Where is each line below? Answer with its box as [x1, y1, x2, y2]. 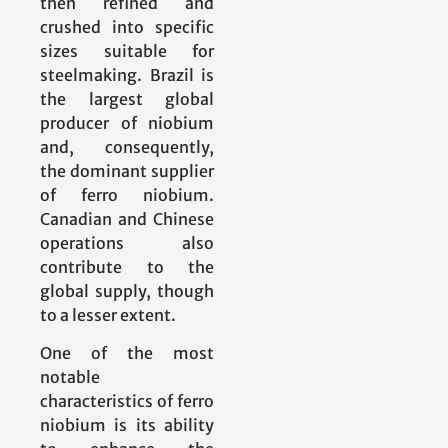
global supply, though [40, 280, 214, 301]
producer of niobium [40, 112, 214, 133]
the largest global [40, 88, 214, 109]
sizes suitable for [40, 40, 214, 61]
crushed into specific [40, 16, 214, 37]
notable [40, 367, 100, 388]
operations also [40, 232, 214, 253]
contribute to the [40, 256, 214, 277]
